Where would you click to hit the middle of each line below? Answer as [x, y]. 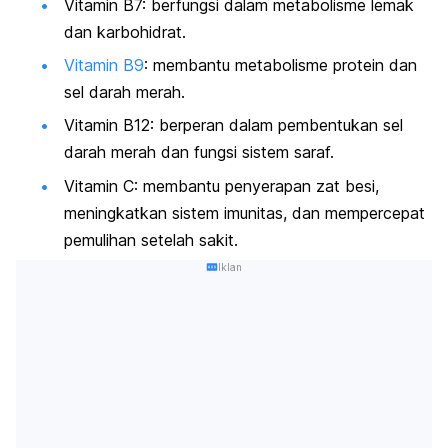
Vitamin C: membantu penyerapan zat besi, [221, 185]
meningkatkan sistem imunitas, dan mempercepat [244, 212]
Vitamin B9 [104, 64]
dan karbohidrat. [125, 31]
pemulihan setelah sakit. [151, 239]
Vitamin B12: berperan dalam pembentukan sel [233, 125]
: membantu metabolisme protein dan [280, 64]
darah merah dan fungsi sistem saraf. [199, 152]
